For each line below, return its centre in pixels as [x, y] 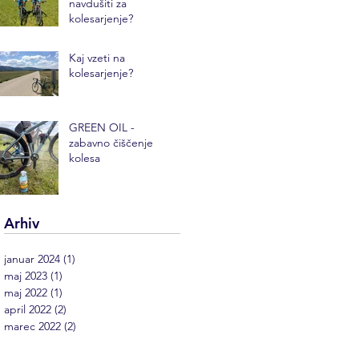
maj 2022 [26, 292]
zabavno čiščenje [111, 142]
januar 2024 [32, 258]
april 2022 [28, 309]
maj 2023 [26, 275]
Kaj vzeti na [97, 57]
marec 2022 [32, 326]
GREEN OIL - [102, 127]
